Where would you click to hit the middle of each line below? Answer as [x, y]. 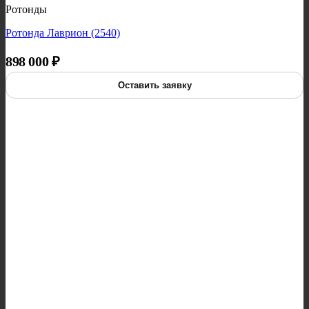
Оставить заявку [154, 86]
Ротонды [26, 10]
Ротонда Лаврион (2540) [63, 33]
